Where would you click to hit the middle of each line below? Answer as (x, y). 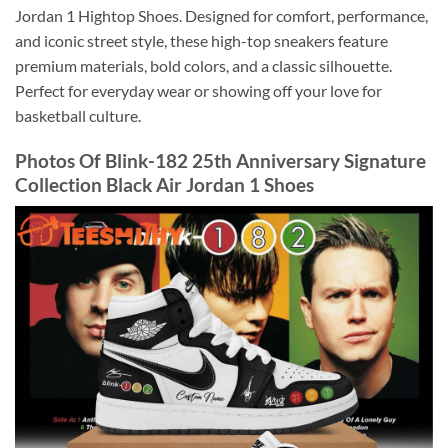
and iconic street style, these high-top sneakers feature (201, 41)
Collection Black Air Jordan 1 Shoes (164, 184)
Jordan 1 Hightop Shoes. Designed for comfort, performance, (221, 16)
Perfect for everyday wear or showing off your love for (198, 91)
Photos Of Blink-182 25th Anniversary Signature (220, 160)
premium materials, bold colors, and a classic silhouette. (203, 66)
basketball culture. (78, 116)
